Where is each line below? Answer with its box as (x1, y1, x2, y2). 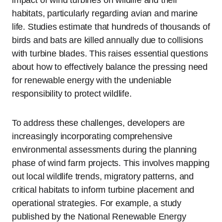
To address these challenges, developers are (12, 118, 185, 128)
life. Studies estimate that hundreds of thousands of (12, 22, 210, 32)
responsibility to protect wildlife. (12, 89, 132, 99)
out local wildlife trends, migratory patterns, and (12, 171, 194, 182)
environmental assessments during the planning (12, 145, 197, 155)
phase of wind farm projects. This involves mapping (12, 158, 210, 168)
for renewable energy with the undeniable (12, 75, 171, 86)
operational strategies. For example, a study (12, 198, 182, 209)
